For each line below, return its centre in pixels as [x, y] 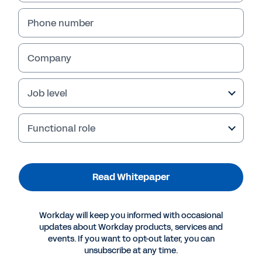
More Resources [55, 168]
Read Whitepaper [131, 177]
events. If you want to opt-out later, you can [131, 239]
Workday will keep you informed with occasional [131, 216]
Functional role [61, 128]
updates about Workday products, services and [131, 227]
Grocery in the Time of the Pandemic [99, 223]
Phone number [61, 23]
